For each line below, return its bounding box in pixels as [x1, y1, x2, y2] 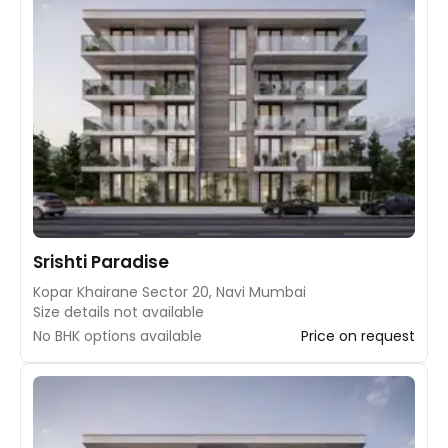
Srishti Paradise [33, 249, 169, 274]
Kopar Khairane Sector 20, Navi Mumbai [33, 281, 306, 302]
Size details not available [33, 301, 204, 322]
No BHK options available [33, 325, 202, 346]
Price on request [301, 325, 415, 346]
